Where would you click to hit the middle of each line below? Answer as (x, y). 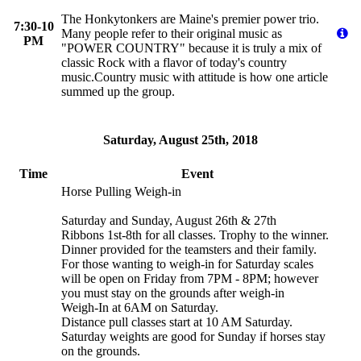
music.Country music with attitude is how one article (195, 77)
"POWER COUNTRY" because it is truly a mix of (191, 48)
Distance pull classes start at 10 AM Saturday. (177, 322)
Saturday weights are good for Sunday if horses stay (193, 337)
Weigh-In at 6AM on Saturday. (140, 308)
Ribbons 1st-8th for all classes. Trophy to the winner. (195, 235)
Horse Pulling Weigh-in (121, 192)
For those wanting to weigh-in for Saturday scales (187, 264)
